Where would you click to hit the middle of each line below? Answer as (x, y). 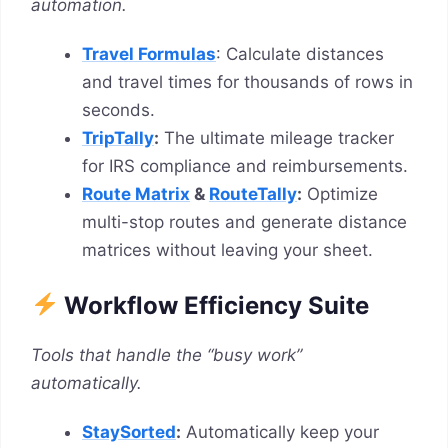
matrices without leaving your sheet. (227, 250)
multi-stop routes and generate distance (244, 222)
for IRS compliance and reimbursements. (245, 166)
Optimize (340, 194)
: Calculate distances (300, 54)
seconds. (118, 110)
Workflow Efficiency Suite (217, 305)
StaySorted (129, 432)
